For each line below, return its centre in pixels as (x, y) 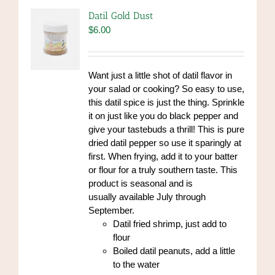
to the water (136, 264)
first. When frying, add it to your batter (163, 156)
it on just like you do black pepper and (163, 115)
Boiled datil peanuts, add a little (174, 250)
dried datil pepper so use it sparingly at (165, 142)
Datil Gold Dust (121, 15)
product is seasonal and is (140, 183)
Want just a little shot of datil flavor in (160, 75)
